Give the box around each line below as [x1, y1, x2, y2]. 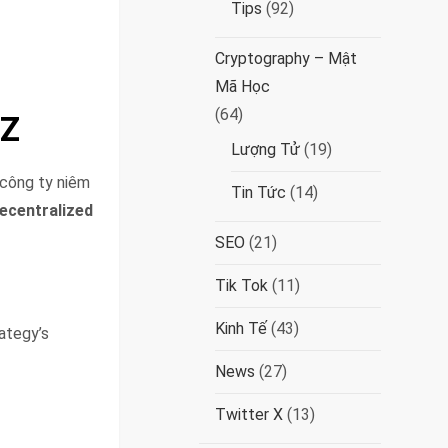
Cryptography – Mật [215, 49, 358, 68]
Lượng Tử [231, 140, 301, 159]
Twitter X [215, 405, 284, 424]
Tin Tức [231, 183, 287, 202]
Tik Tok [215, 276, 269, 295]
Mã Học [215, 77, 271, 96]
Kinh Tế [215, 319, 268, 338]
